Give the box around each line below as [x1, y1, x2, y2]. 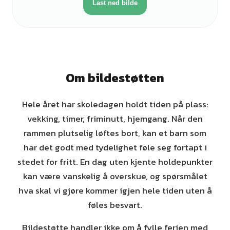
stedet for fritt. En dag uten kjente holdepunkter [17, 155, 213, 168]
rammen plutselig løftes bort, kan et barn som [24, 126, 206, 140]
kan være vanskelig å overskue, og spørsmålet [23, 169, 207, 183]
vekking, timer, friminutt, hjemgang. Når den [27, 112, 203, 125]
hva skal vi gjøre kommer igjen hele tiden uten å [18, 184, 212, 197]
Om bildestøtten [66, 69, 164, 87]
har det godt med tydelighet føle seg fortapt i [23, 141, 207, 154]
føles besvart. [88, 198, 142, 212]
